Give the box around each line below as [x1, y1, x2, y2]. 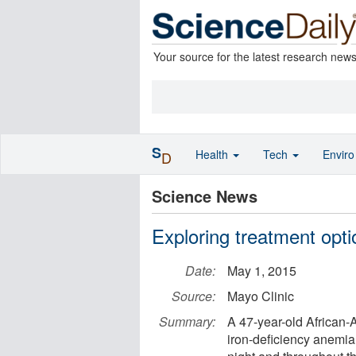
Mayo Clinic [227, 287, 294, 305]
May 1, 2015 [227, 261, 296, 280]
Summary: [159, 312, 215, 331]
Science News [152, 184, 257, 207]
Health [195, 146, 231, 162]
